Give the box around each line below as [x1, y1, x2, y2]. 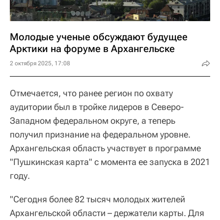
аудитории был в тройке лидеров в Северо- [10, 102, 184, 112]
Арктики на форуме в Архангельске [10, 43, 175, 55]
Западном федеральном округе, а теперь [10, 115, 175, 126]
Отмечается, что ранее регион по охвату [10, 88, 173, 98]
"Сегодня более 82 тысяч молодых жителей [10, 194, 185, 204]
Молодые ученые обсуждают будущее [10, 31, 188, 43]
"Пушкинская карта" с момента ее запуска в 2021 [10, 157, 210, 167]
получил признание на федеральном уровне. [10, 129, 191, 139]
